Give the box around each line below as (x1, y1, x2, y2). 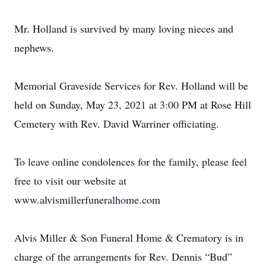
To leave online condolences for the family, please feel (14, 154, 247, 169)
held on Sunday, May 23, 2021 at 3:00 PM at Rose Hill (14, 97, 251, 112)
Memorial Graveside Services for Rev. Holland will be (14, 78, 248, 93)
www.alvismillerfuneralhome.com (14, 192, 160, 207)
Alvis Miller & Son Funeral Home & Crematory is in (14, 230, 243, 245)
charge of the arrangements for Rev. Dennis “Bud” (14, 249, 232, 264)
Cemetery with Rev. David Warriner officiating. (14, 116, 219, 131)
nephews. (14, 40, 54, 55)
